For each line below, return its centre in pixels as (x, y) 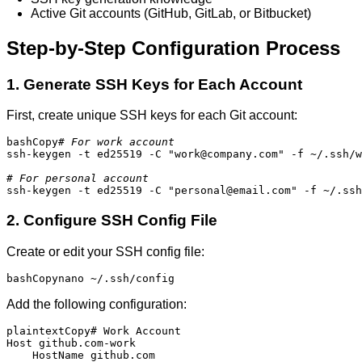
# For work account (116, 142)
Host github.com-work (71, 343)
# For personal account (78, 179)
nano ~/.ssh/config (116, 278)
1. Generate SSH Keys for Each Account (154, 84)
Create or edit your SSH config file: (105, 251)
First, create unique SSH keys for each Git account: (152, 116)
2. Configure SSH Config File (112, 221)
